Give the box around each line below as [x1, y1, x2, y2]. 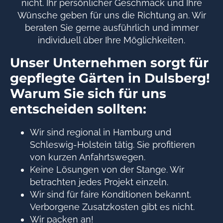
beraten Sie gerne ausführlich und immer [24, 22, 199, 33]
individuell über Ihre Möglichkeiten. [38, 34, 185, 45]
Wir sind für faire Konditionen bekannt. [30, 189, 191, 200]
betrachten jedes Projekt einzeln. [30, 176, 168, 187]
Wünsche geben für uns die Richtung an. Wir [17, 9, 206, 20]
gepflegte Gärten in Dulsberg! [10, 70, 210, 86]
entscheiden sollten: [10, 101, 146, 117]
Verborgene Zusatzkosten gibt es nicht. [30, 201, 195, 212]
